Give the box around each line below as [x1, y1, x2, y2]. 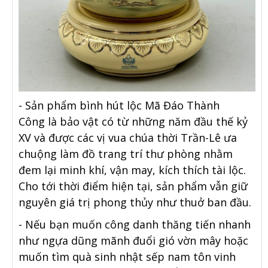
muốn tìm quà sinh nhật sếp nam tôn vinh [19, 249, 236, 264]
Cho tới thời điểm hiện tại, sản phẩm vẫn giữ [19, 179, 248, 194]
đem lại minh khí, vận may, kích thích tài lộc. [19, 163, 246, 178]
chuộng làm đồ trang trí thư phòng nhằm [19, 147, 233, 162]
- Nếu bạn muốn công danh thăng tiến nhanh [19, 217, 251, 232]
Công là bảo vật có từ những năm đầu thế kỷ [19, 114, 248, 129]
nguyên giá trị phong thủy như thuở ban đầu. [19, 195, 251, 210]
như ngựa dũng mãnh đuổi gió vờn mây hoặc [19, 233, 248, 248]
